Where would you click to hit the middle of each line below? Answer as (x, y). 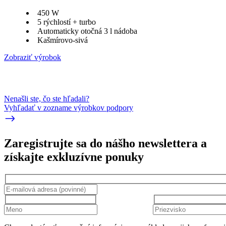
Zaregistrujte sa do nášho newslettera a (105, 144)
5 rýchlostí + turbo (67, 22)
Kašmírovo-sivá (63, 40)
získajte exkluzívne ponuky (74, 157)
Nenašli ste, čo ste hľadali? (47, 99)
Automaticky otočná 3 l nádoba (87, 31)
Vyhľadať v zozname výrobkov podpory (69, 108)
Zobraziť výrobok (33, 58)
